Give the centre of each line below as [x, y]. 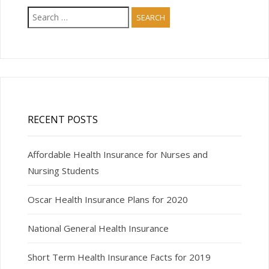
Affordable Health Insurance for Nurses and [117, 155]
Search [42, 12]
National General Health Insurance [98, 228]
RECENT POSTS [62, 120]
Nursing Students [63, 171]
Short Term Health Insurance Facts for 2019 [119, 257]
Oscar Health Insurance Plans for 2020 [107, 200]
